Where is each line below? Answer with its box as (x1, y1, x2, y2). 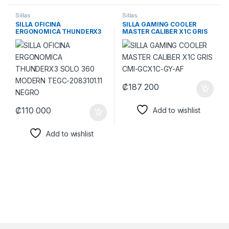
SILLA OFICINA (15, 20, 61, 29)
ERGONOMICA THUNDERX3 (15, 28, 102, 36)
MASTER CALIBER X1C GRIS (122, 28, 208, 36)
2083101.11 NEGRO (15, 42, 74, 50)
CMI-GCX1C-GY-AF (122, 35, 182, 43)
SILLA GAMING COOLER (122, 20, 197, 29)
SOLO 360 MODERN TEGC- (15, 35, 100, 43)
